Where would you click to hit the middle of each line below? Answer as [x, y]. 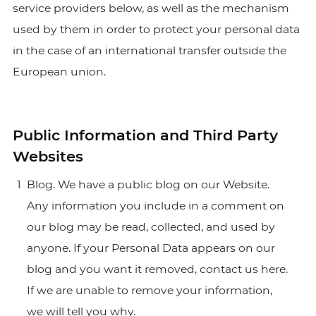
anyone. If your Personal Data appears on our [151, 248]
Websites [48, 156]
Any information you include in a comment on [155, 206]
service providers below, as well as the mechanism [151, 8]
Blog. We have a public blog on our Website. [148, 184]
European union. [59, 72]
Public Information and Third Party [145, 135]
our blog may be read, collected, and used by [151, 227]
